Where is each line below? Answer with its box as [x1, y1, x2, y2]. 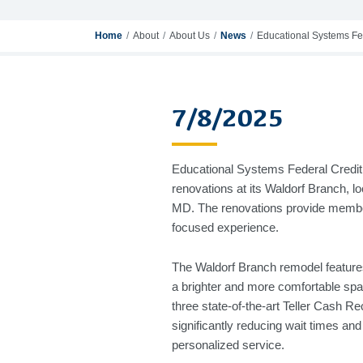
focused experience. [172, 220, 279, 235]
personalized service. [172, 338, 284, 352]
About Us [169, 30, 210, 42]
